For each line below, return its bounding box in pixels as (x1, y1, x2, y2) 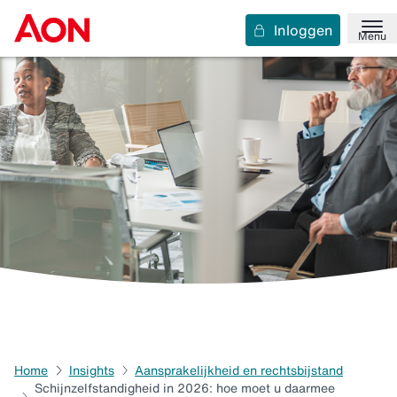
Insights (68, 361, 114, 380)
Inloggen (274, 19, 333, 41)
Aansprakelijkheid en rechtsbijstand (135, 361, 344, 380)
